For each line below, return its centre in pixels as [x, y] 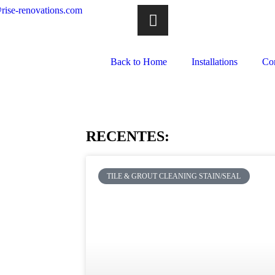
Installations [215, 62]
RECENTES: [128, 136]
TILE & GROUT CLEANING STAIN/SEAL [174, 176]
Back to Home [139, 62]
